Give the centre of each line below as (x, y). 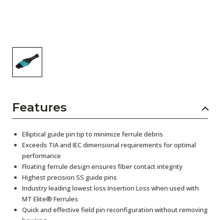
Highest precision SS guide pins (69, 177)
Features (40, 107)
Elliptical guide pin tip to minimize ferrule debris (93, 134)
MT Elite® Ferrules (50, 199)
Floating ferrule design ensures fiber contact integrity (102, 166)
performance (41, 156)
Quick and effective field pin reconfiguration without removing (115, 210)
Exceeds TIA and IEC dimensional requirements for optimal (109, 145)
